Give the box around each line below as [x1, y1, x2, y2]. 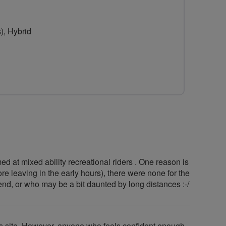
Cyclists [119, 47, 167, 67]
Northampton [119, 11, 202, 30]
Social [119, 29, 157, 48]
